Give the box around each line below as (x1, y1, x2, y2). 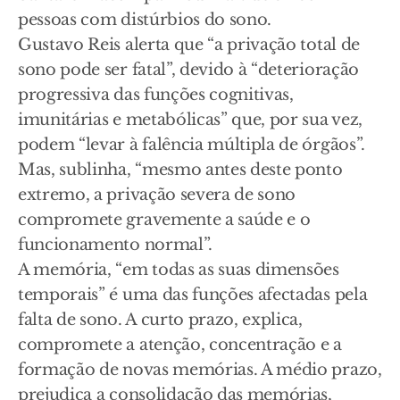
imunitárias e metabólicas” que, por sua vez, (18, 110, 362, 130)
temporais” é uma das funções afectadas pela (18, 285, 368, 305)
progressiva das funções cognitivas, (18, 85, 294, 105)
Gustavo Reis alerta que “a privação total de (18, 35, 360, 55)
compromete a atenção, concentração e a (18, 335, 342, 355)
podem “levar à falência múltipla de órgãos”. (18, 135, 365, 155)
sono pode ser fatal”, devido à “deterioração (18, 60, 359, 80)
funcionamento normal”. (18, 235, 212, 255)
